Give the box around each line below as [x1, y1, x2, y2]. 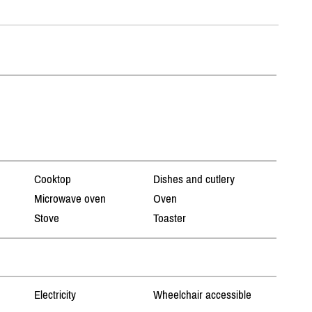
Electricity [33, 288, 76, 302]
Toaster [153, 211, 187, 226]
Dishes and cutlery [153, 172, 235, 187]
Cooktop [33, 172, 71, 187]
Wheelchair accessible [153, 288, 252, 302]
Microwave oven [33, 192, 106, 206]
